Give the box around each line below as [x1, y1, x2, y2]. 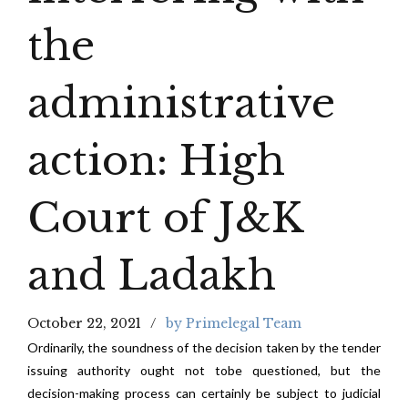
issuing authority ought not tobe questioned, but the [27, 362, 381, 378]
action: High [27, 135, 285, 186]
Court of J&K [27, 192, 303, 243]
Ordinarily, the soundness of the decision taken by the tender [27, 340, 381, 355]
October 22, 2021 [27, 315, 141, 331]
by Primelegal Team [166, 315, 301, 331]
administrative [27, 77, 335, 128]
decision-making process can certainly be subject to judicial [27, 385, 381, 401]
